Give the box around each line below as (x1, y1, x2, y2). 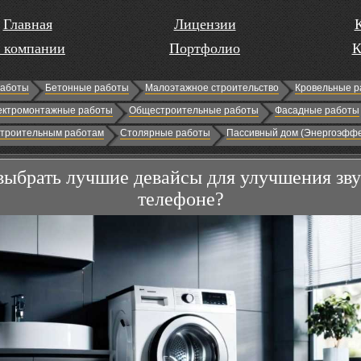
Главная (2, 16, 52, 32)
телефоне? (138, 189, 224, 210)
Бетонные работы (45, 82, 129, 93)
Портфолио (169, 40, 240, 56)
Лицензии (173, 16, 236, 32)
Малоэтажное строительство (145, 82, 279, 93)
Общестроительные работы (129, 105, 259, 116)
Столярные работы (120, 127, 210, 139)
